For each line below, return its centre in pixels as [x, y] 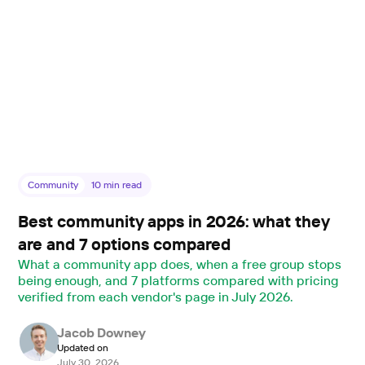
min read [122, 184]
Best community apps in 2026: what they [174, 221]
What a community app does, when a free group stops [180, 264]
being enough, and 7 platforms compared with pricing [178, 280]
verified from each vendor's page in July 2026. [156, 296]
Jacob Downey [101, 332]
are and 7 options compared [125, 244]
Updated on [82, 347]
